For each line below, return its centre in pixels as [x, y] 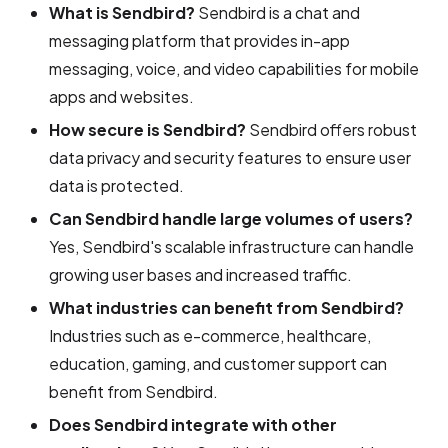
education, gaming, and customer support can [218, 363]
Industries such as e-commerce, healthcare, [210, 335]
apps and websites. [122, 96]
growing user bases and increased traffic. [201, 274]
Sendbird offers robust [332, 129]
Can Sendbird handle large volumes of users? [231, 218]
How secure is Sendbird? [148, 129]
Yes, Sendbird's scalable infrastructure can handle [232, 246]
